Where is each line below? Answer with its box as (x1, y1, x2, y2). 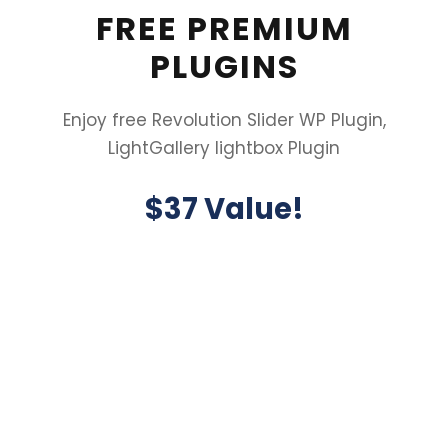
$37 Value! (144, 189, 304, 230)
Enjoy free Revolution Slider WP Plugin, (62, 108, 386, 133)
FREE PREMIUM (95, 6, 353, 52)
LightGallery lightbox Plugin (108, 136, 340, 161)
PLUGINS (149, 44, 299, 90)
